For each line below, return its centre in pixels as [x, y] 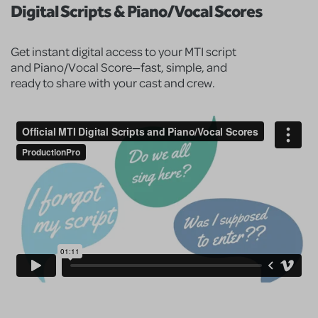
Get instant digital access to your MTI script [124, 51]
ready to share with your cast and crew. [113, 83]
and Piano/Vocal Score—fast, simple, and [119, 67]
